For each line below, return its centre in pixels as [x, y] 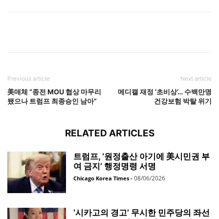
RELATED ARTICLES [109, 133]
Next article [196, 78]
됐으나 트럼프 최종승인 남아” [52, 101]
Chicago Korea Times [101, 178]
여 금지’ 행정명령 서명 [115, 166]
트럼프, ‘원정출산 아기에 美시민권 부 [142, 156]
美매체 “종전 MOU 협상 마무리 [54, 91]
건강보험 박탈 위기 [183, 101]
